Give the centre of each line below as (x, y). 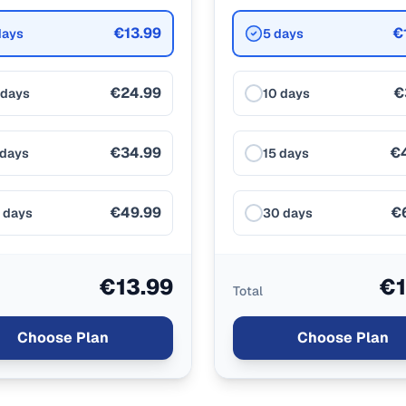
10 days (286, 93)
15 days (286, 153)
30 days (288, 213)
